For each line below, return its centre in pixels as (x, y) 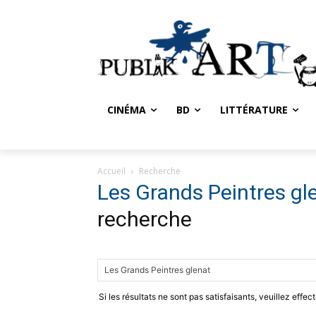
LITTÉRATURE (254, 109)
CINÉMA (127, 109)
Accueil (111, 171)
